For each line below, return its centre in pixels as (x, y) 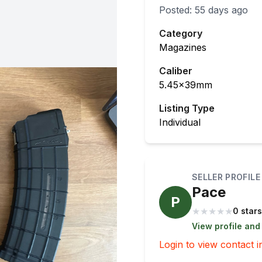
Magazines (183, 47)
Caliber (176, 71)
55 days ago (221, 10)
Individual (180, 122)
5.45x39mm (186, 85)
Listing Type (187, 108)
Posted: (177, 10)
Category (181, 33)
